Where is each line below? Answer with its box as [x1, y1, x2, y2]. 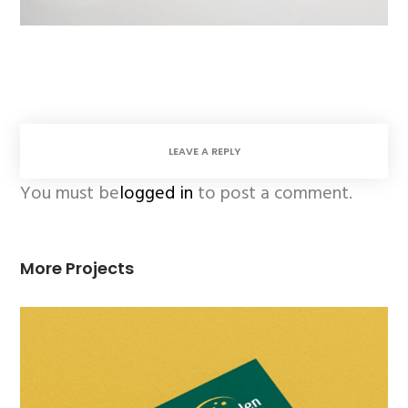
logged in [119, 178, 194, 208]
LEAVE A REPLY [168, 143, 240, 158]
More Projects [20, 256, 135, 280]
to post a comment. [193, 178, 353, 208]
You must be [20, 178, 120, 208]
